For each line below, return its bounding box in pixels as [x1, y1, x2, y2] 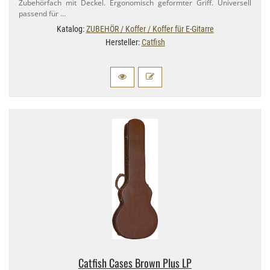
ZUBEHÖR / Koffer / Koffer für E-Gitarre [86, 24, 214, 34]
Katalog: [56, 24, 86, 34]
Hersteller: [105, 37, 142, 47]
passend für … [19, 8, 66, 19]
